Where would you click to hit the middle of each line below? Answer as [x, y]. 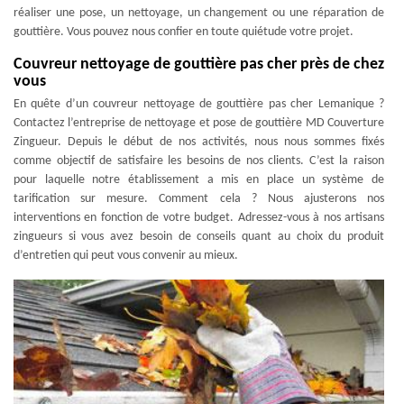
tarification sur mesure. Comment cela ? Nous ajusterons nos [199, 199]
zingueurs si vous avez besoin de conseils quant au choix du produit [199, 237]
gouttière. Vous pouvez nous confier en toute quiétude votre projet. [184, 32]
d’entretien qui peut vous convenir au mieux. [126, 256]
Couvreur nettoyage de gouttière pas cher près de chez [199, 64]
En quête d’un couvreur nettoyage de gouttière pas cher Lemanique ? [199, 104]
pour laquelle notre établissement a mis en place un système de [199, 180]
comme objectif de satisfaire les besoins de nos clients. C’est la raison [199, 161]
